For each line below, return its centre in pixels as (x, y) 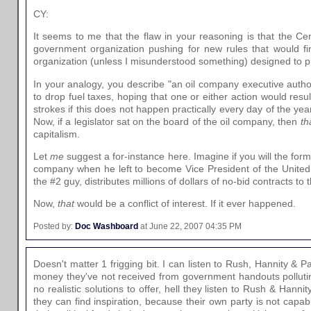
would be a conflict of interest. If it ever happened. (185, 204)
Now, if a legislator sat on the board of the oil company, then (167, 121)
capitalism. (57, 134)
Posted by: (54, 226)
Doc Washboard (107, 226)
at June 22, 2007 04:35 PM (190, 226)
